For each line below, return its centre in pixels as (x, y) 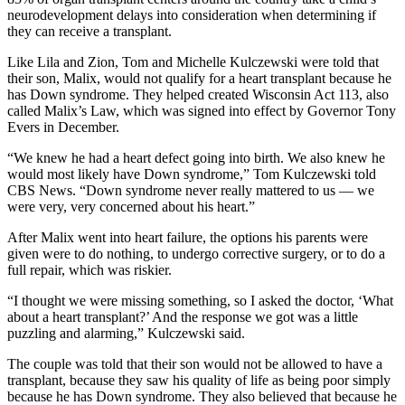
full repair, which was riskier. (89, 269)
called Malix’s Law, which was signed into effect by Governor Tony (202, 110)
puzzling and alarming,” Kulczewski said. (126, 333)
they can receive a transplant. (89, 31)
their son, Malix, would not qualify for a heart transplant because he (199, 78)
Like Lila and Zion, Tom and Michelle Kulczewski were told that (193, 61)
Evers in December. (63, 127)
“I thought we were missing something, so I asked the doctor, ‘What (200, 300)
